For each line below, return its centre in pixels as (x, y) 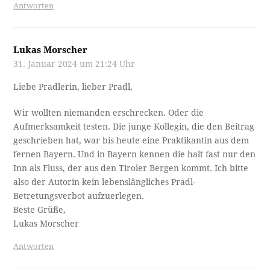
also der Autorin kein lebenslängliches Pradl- (105, 182)
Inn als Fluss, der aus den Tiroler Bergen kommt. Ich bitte (131, 168)
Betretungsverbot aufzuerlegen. (79, 196)
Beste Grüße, (40, 209)
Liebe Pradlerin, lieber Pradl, (73, 86)
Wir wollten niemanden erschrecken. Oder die (109, 112)
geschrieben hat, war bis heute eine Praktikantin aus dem (131, 140)
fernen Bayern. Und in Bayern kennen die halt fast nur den (135, 154)
